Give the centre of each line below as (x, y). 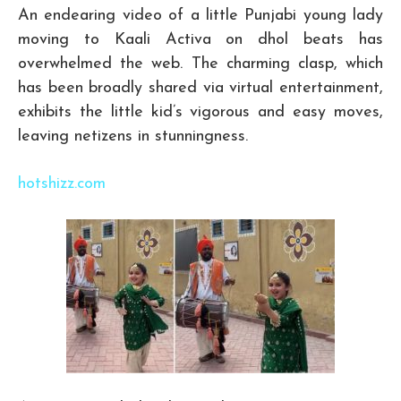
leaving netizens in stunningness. (133, 137)
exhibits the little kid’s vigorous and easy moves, (200, 113)
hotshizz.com (62, 184)
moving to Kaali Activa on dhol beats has (200, 40)
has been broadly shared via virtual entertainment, (200, 89)
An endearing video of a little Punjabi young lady (200, 16)
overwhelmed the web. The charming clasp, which (200, 64)
